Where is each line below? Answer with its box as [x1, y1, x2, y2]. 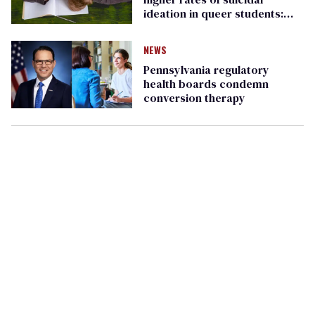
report [143, 19, 177, 35]
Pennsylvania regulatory [143, 61, 269, 77]
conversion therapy [143, 89, 245, 105]
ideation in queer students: [143, 5, 283, 21]
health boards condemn [143, 75, 269, 91]
